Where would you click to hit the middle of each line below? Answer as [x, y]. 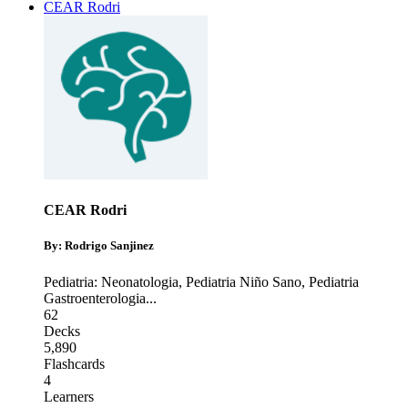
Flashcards [74, 363]
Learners [69, 396]
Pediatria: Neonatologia [111, 281]
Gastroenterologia [95, 298]
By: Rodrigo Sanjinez [99, 246]
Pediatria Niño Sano [244, 281]
